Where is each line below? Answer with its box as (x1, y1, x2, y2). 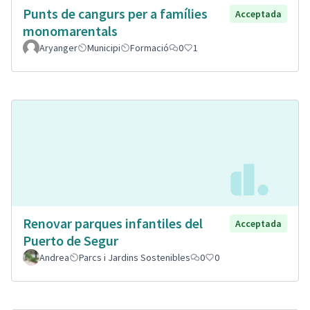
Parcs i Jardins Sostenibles (79, 250, 190, 264)
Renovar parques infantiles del (23, 214, 203, 232)
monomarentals (23, 22, 118, 40)
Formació (130, 42, 169, 55)
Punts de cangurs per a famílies (23, 5, 208, 23)
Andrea (39, 250, 69, 264)
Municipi (87, 42, 120, 55)
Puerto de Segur (23, 231, 118, 249)
